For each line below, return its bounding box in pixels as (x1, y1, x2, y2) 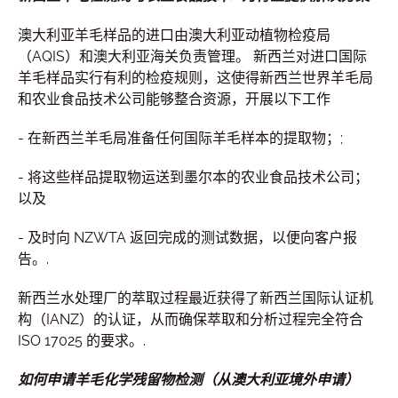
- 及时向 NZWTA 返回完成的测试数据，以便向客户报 (18, 229, 357, 246)
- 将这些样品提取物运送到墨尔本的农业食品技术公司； (18, 169, 369, 186)
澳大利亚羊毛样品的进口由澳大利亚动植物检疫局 (18, 27, 330, 44)
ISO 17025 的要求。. (18, 332, 146, 349)
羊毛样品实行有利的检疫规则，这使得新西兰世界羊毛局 (18, 69, 373, 86)
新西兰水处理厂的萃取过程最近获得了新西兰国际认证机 (18, 290, 373, 306)
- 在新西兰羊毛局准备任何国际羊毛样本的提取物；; (18, 130, 343, 147)
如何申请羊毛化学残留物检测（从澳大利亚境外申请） (18, 371, 359, 388)
